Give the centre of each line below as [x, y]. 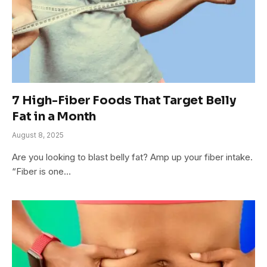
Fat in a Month [54, 116]
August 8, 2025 [38, 135]
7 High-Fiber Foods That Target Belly [124, 100]
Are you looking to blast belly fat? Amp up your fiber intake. [132, 157]
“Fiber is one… [41, 171]
